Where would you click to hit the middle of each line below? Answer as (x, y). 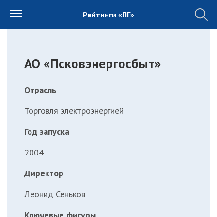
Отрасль (40, 90)
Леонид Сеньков (55, 194)
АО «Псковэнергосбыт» (93, 64)
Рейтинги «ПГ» (108, 15)
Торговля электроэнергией (74, 110)
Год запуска (47, 131)
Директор (44, 173)
